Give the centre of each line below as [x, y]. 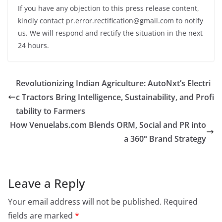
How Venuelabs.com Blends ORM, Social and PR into [108, 125]
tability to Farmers [51, 111]
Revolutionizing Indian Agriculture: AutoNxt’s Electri [113, 83]
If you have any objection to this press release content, [109, 8]
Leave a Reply [46, 183]
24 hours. [33, 45]
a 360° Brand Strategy [165, 139]
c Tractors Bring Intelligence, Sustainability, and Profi [115, 97]
